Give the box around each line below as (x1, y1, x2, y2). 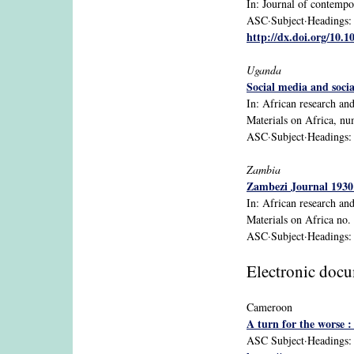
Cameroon (247, 299, 292, 315)
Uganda (247, 62, 281, 77)
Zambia (247, 161, 281, 177)
